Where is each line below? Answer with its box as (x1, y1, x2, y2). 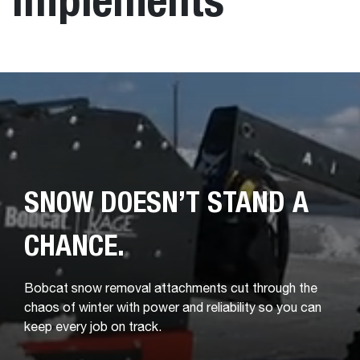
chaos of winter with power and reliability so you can (24, 302, 321, 315)
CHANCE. (24, 227, 125, 262)
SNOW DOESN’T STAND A (24, 184, 309, 219)
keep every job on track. (24, 321, 162, 334)
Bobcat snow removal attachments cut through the (24, 283, 317, 296)
